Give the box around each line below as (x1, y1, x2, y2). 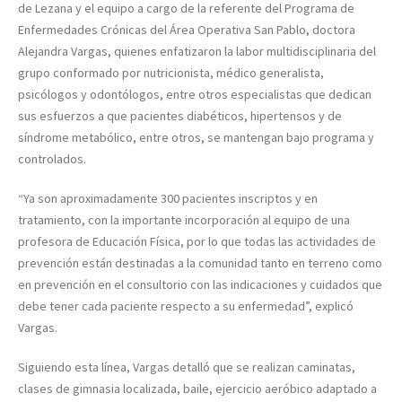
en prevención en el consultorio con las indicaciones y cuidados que (18, 275, 382, 293)
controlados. (18, 150, 86, 167)
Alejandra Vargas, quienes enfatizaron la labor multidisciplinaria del (18, 42, 376, 59)
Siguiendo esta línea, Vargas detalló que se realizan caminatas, (18, 358, 355, 375)
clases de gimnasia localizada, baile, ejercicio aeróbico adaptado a (18, 380, 377, 397)
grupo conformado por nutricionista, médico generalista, (18, 64, 324, 81)
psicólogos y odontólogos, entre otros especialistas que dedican (18, 85, 371, 102)
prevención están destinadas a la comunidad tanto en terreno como (18, 254, 382, 271)
